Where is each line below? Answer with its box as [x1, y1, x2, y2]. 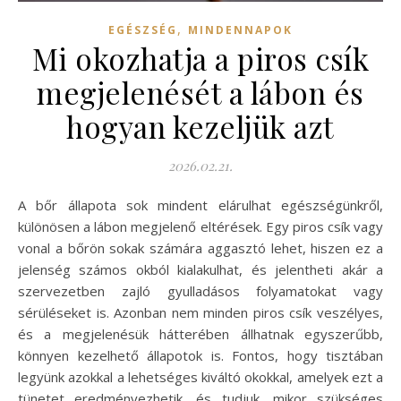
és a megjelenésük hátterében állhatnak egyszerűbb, [18, 324, 383, 343]
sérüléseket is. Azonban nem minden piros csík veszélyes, [18, 303, 383, 321]
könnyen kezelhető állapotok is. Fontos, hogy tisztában [18, 346, 383, 364]
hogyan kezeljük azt [66, 106, 335, 146]
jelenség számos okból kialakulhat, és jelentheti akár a [18, 260, 383, 278]
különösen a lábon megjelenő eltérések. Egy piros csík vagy [18, 217, 383, 235]
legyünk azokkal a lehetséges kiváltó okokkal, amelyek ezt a [18, 367, 383, 386]
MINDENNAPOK [188, 21, 293, 38]
